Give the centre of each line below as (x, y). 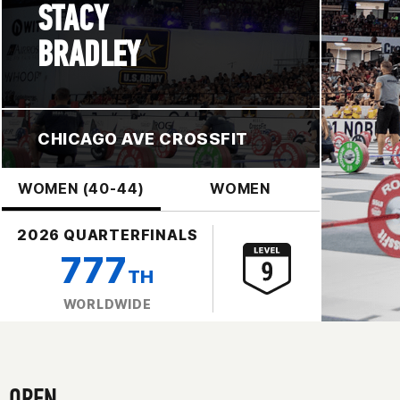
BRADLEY (89, 54)
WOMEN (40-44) (81, 188)
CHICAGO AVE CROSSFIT (143, 138)
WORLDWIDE (107, 304)
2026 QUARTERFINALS (107, 234)
